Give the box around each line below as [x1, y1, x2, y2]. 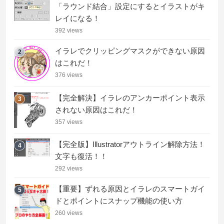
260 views [55, 209, 82, 217]
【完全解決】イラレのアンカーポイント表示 [55, 93, 205, 102]
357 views [55, 118, 82, 125]
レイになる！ [55, 14, 100, 23]
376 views [55, 71, 82, 79]
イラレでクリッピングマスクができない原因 [55, 46, 205, 55]
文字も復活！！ [55, 152, 107, 161]
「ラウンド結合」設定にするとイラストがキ [55, 2, 205, 11]
